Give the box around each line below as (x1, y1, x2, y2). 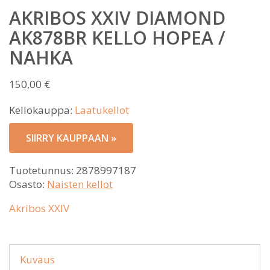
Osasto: (9, 177, 47, 191)
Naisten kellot (47, 177, 113, 191)
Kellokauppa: (9, 102, 75, 117)
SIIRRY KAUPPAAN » (26, 131, 116, 145)
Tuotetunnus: (9, 163, 76, 177)
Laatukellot (75, 102, 129, 117)
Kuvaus (20, 252, 55, 266)
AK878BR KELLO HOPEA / (9, 25, 225, 50)
